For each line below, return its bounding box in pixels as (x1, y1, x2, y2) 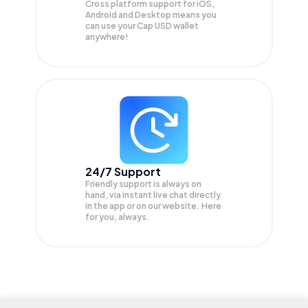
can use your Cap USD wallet (85, 20, 199, 31)
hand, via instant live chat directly (85, 189, 221, 200)
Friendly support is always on (85, 178, 201, 189)
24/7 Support (85, 164, 161, 179)
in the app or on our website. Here (85, 200, 221, 211)
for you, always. (85, 211, 150, 222)
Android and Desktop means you (85, 9, 217, 20)
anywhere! (85, 31, 129, 42)
